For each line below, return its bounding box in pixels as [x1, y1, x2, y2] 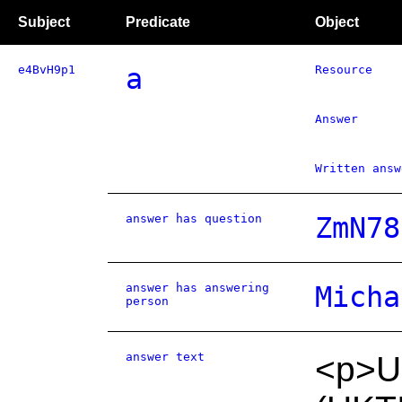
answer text [126, 350, 205, 363]
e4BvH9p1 [18, 63, 75, 76]
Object [315, 14, 359, 30]
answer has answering [126, 281, 269, 294]
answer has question [126, 212, 262, 225]
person [126, 294, 169, 308]
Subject [18, 14, 70, 30]
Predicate [126, 14, 190, 30]
